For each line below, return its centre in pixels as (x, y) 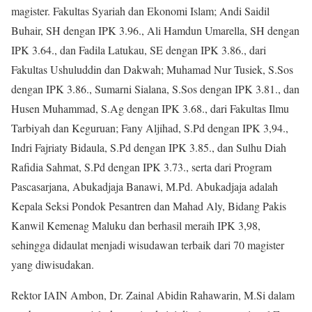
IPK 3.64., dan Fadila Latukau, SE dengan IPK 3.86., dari (139, 50)
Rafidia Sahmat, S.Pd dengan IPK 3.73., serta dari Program (141, 167)
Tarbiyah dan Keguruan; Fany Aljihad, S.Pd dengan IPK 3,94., (150, 128)
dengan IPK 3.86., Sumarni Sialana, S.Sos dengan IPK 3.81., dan (155, 89)
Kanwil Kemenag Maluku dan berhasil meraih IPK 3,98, (136, 225)
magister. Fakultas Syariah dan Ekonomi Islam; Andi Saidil (140, 11)
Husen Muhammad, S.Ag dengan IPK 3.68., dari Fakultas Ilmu (150, 108)
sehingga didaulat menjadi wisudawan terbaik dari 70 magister (148, 245)
